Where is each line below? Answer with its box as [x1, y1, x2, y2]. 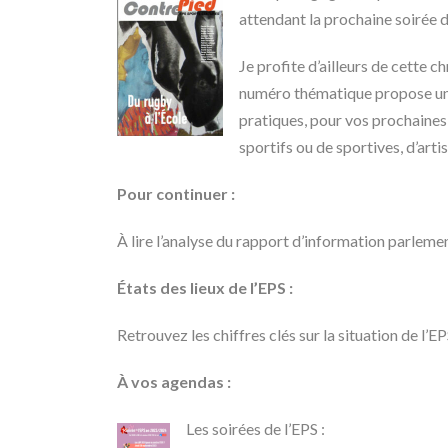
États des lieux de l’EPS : [117, 278, 293, 298]
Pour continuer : [117, 184, 235, 204]
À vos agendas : [117, 372, 231, 392]
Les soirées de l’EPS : [186, 419, 325, 439]
